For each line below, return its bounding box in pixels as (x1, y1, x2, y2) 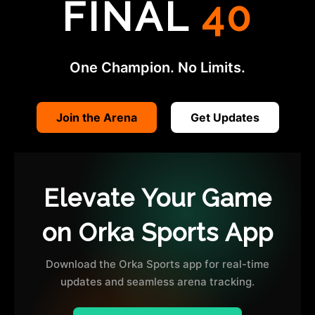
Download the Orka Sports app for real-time (46, 257, 269, 271)
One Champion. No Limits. (70, 58, 245, 76)
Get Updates (190, 110, 259, 124)
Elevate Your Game (43, 183, 272, 212)
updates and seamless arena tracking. (60, 274, 255, 288)
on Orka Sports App (41, 217, 274, 247)
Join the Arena (56, 110, 137, 124)
